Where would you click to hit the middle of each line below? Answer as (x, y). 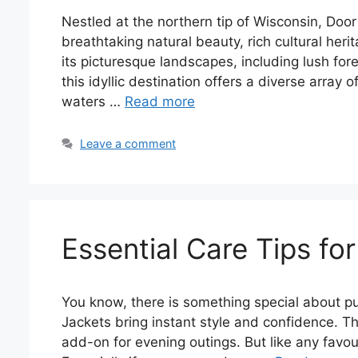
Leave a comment (128, 144)
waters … (93, 102)
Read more (160, 102)
